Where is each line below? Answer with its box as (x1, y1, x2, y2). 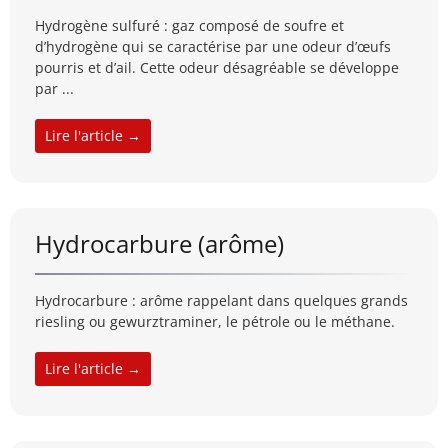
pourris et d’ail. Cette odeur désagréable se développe (35, 58, 399, 78)
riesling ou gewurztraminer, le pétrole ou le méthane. (35, 312, 395, 332)
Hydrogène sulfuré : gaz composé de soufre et (35, 16, 344, 36)
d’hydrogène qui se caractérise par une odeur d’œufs (35, 37, 391, 57)
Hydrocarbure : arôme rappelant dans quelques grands (35, 291, 408, 311)
